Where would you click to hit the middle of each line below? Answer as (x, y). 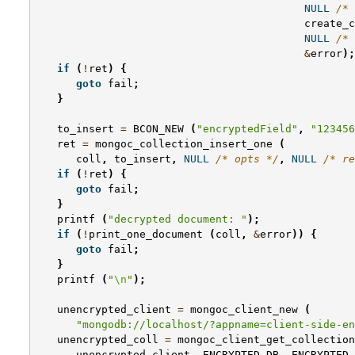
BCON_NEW (158, 129)
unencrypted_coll (108, 340)
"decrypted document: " (177, 219)
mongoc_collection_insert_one (184, 144)
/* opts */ (247, 159)
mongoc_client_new (244, 310)
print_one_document (146, 235)
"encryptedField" (247, 129)
